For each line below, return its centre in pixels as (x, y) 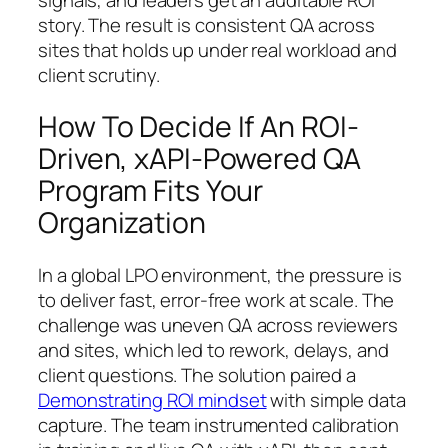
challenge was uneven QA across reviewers (218, 325)
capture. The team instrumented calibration (218, 425)
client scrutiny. (99, 74)
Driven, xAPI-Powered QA (199, 159)
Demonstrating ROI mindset (152, 400)
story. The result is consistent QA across (206, 24)
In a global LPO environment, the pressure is (220, 275)
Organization (122, 223)
